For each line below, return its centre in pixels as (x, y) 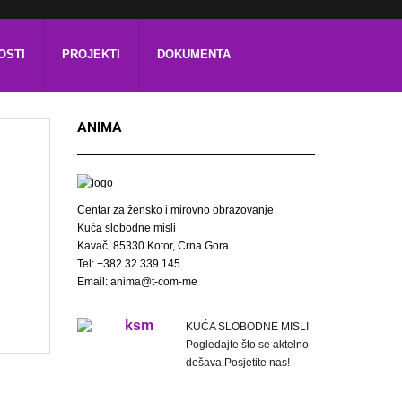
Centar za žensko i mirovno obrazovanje (175, 210)
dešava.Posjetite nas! (238, 362)
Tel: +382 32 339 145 (129, 263)
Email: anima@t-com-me (137, 281)
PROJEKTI (91, 54)
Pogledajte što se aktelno (247, 344)
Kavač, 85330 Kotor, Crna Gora (153, 245)
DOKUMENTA (194, 54)
